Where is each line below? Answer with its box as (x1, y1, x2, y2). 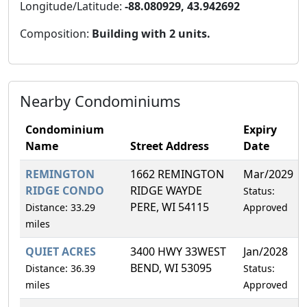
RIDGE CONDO (25, 182, 104, 198)
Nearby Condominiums (20, 90, 180, 111)
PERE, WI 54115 (130, 199, 209, 214)
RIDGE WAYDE (130, 182, 202, 198)
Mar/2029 (243, 166, 293, 182)
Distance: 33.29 (25, 200, 95, 214)
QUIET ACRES (25, 243, 96, 259)
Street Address (130, 138, 209, 153)
